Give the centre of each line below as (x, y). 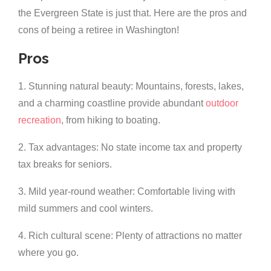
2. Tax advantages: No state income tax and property (130, 148)
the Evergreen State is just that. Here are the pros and (132, 13)
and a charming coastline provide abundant (112, 103)
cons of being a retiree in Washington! (99, 30)
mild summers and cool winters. (86, 209)
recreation (40, 120)
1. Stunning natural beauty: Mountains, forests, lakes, (131, 87)
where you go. (48, 253)
